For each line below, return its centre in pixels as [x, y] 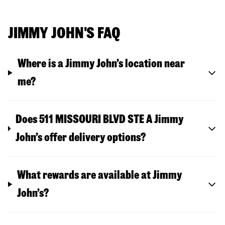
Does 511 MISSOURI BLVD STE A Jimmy [99, 119]
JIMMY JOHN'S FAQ [64, 33]
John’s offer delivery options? [80, 137]
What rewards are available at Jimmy [100, 175]
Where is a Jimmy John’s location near [101, 63]
